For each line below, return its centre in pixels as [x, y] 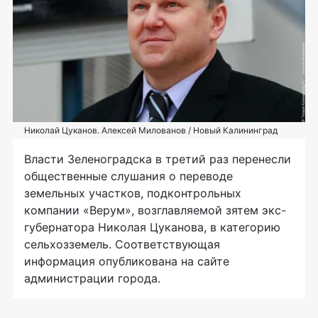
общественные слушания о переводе [128, 176]
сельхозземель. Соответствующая [122, 245]
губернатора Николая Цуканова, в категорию [152, 227]
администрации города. [92, 279]
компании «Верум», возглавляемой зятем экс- [155, 210]
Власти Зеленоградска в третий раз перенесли [158, 159]
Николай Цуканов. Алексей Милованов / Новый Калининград [151, 131]
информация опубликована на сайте [127, 262]
